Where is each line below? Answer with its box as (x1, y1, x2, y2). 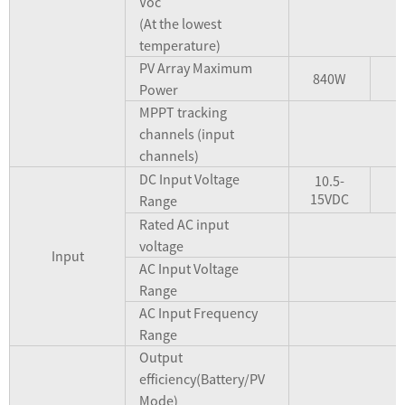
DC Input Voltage (139, 170, 240, 189)
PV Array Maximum (139, 59, 252, 78)
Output (139, 348, 183, 367)
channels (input (139, 125, 234, 144)
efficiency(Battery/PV (139, 370, 265, 389)
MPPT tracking (139, 103, 227, 122)
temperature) (139, 36, 221, 55)
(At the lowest (139, 14, 221, 33)
